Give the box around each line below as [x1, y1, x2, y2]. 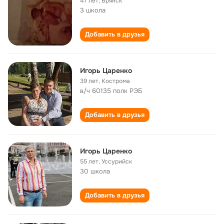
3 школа [80, 6, 105, 14]
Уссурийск [101, 157, 132, 165]
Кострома [101, 77, 130, 85]
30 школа [80, 167, 110, 175]
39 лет [80, 77, 98, 85]
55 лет [80, 157, 98, 165]
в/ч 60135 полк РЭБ [80, 86, 142, 95]
